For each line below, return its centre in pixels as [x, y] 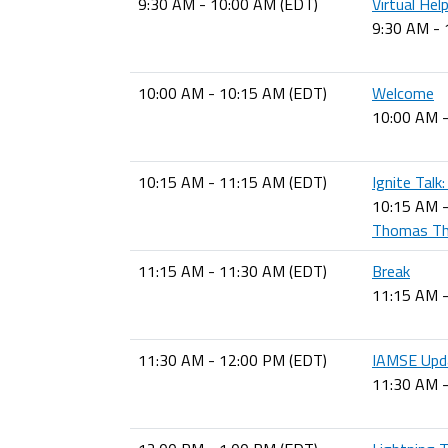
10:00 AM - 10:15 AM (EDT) [232, 93]
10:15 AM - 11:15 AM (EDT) [232, 182]
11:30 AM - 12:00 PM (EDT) [232, 360]
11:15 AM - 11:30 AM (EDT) [232, 271]
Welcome [403, 93]
